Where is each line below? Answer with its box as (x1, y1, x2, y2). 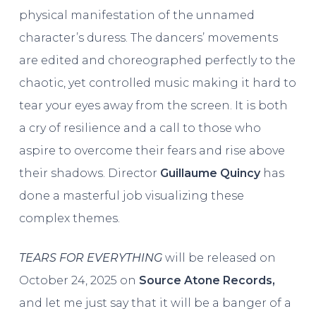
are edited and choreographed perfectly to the (18, 53, 296, 67)
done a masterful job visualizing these (18, 188, 244, 202)
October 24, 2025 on (18, 273, 139, 287)
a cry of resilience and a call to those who (18, 121, 261, 135)
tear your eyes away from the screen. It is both (18, 98, 288, 112)
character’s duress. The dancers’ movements (18, 30, 278, 44)
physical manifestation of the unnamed (18, 8, 255, 22)
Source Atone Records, (138, 273, 275, 287)
